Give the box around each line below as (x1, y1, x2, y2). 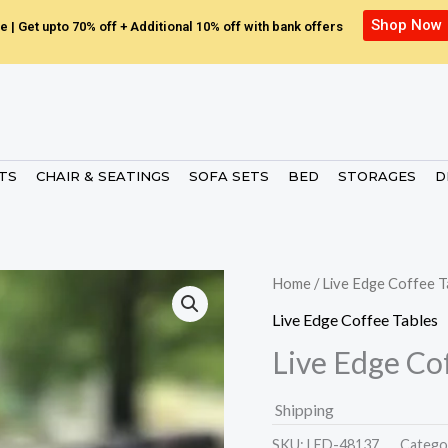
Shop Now (371, 16, 443, 34)
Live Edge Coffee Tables (272, 309, 438, 329)
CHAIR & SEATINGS (36, 168, 170, 185)
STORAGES (338, 168, 416, 185)
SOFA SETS (189, 168, 269, 185)
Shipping (275, 399, 334, 419)
